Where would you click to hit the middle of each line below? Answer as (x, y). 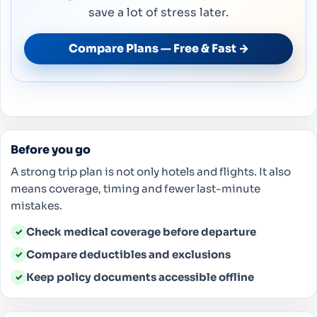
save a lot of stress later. (158, 12)
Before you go (51, 149)
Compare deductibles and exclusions (128, 254)
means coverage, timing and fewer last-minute (136, 188)
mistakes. (36, 205)
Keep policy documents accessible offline (140, 277)
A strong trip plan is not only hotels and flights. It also (151, 171)
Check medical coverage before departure (141, 231)
